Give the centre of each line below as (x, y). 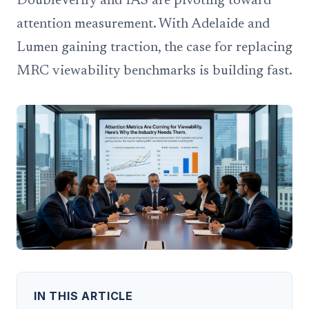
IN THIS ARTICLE (83, 296)
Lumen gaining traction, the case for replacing (154, 48)
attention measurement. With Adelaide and (143, 24)
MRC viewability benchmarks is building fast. (154, 71)
